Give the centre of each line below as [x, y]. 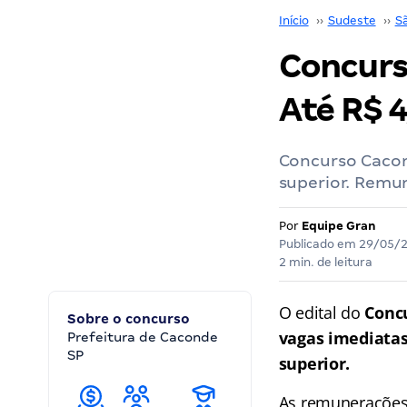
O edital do [322, 313]
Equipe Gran [338, 226]
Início [293, 20]
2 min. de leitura [325, 262]
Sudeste [352, 20]
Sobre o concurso [129, 319]
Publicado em [318, 244]
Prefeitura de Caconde [143, 337]
